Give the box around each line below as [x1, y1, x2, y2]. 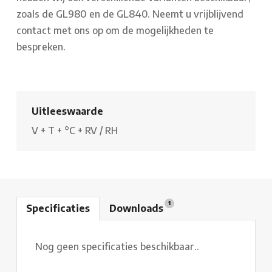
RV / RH [85, 124, 118, 137]
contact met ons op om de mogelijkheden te [16, 24, 214, 36]
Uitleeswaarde [32, 104, 103, 117]
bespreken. [16, 40, 66, 53]
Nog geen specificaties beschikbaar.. [35, 240, 199, 253]
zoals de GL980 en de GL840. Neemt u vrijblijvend [16, 7, 243, 20]
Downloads [109, 202, 166, 214]
